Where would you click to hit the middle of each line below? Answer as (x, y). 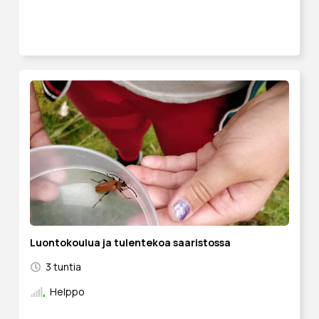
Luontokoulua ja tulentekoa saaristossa (130, 243)
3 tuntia (63, 267)
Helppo (67, 292)
